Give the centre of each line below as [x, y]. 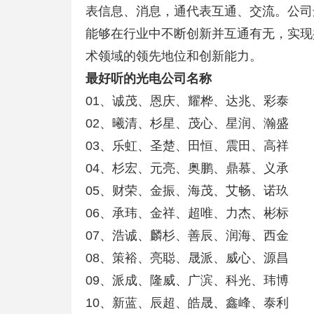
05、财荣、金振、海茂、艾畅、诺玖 [187, 191]
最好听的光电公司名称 [149, 78]
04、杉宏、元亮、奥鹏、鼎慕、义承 [187, 168]
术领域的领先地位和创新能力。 [174, 56]
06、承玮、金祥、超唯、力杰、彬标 [187, 213]
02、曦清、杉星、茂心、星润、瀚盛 [187, 123]
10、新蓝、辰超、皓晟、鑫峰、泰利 [187, 303]
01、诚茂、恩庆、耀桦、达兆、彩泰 [187, 101]
